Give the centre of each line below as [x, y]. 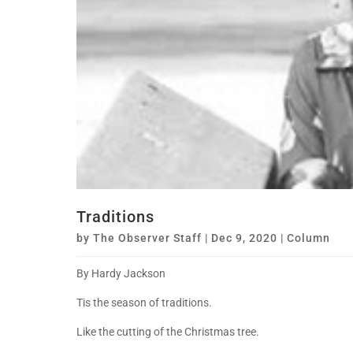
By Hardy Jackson [121, 273]
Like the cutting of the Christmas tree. [168, 331]
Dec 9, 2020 [244, 238]
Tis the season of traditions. [144, 302]
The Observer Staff [147, 238]
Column [308, 238]
